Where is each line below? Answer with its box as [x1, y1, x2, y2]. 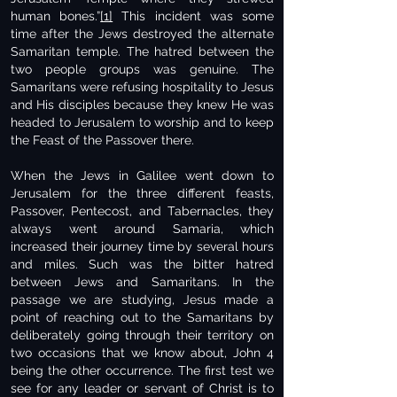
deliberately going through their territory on [11, 328, 274, 342]
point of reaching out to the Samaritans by [11, 310, 274, 324]
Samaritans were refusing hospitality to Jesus [11, 80, 274, 94]
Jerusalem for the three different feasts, [11, 186, 274, 200]
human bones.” [11, 9, 101, 23]
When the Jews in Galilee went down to [11, 168, 274, 183]
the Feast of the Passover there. [11, 133, 194, 147]
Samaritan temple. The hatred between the [11, 44, 274, 58]
